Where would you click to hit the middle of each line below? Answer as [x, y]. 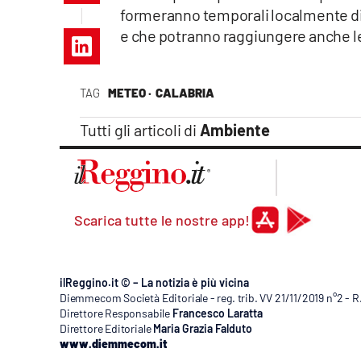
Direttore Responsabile [115, 313]
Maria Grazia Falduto [203, 329]
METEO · [129, 93]
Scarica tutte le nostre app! [162, 220]
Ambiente [234, 130]
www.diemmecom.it [113, 344]
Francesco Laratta [217, 313]
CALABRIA [185, 93]
